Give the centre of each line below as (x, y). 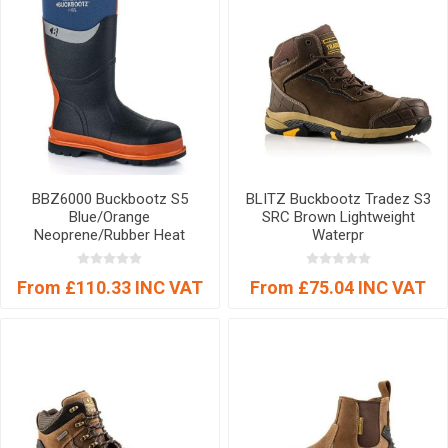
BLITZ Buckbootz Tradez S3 (338, 198)
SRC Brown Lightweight (338, 216)
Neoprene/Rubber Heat (110, 234)
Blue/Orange (110, 216)
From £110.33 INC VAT (109, 287)
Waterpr (338, 234)
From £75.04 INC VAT (338, 287)
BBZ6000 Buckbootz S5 (109, 198)
